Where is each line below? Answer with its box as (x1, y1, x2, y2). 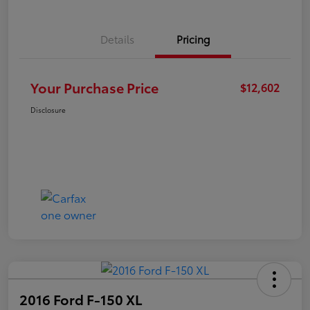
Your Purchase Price (30, 77, 158, 97)
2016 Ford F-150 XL (19, 289, 143, 309)
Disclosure (30, 104, 66, 115)
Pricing (176, 30, 210, 46)
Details (100, 30, 134, 46)
